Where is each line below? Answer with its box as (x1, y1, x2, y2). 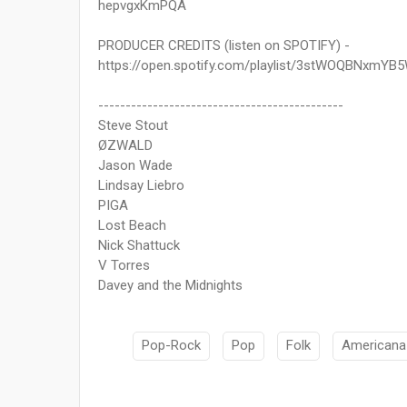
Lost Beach (98, 217, 166, 234)
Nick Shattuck (98, 237, 180, 254)
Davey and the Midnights (98, 277, 243, 294)
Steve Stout (98, 117, 168, 134)
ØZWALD (98, 137, 153, 154)
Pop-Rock (142, 337, 201, 354)
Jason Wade (98, 157, 173, 174)
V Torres (98, 257, 150, 274)
